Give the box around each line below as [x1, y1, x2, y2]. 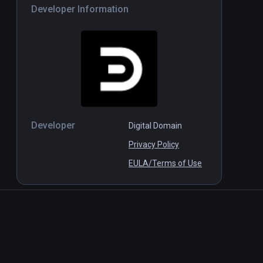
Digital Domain [129, 121, 182, 131]
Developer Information [31, 4, 129, 15]
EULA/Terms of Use [129, 159, 202, 168]
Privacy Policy [129, 140, 179, 150]
